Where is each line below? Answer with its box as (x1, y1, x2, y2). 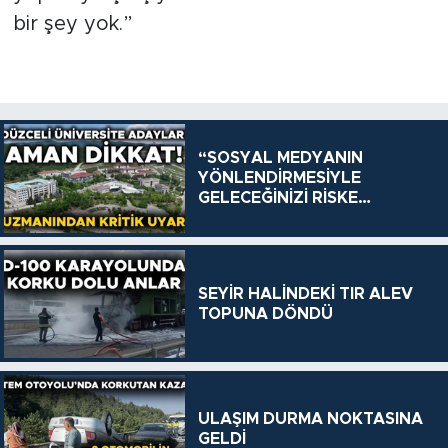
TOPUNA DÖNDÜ (197, 305, 333, 322)
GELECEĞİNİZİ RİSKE (197, 190, 358, 207)
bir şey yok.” (12, 14, 133, 35)
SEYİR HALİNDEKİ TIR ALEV (197, 285, 413, 302)
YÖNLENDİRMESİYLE (197, 170, 361, 187)
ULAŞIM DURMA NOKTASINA (197, 411, 423, 428)
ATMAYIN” (197, 210, 280, 227)
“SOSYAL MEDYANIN (197, 150, 363, 167)
